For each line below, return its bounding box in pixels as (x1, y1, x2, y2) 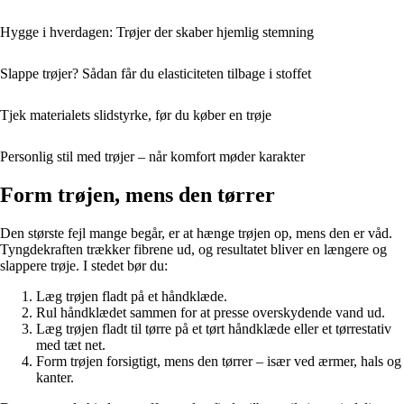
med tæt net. (36, 337, 106, 353)
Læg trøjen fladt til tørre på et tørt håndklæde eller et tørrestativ (36, 321, 391, 337)
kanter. (36, 370, 74, 386)
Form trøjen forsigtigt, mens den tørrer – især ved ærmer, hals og (36, 353, 401, 370)
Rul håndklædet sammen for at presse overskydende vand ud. (36, 305, 385, 321)
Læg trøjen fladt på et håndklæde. (36, 289, 227, 305)
